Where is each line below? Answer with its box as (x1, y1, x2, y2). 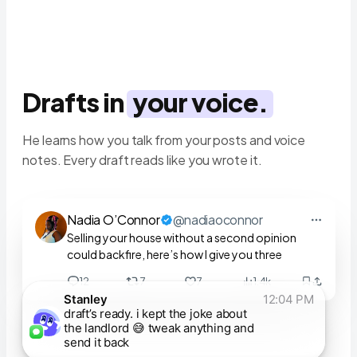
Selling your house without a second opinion (67, 230, 296, 245)
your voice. (132, 86, 268, 119)
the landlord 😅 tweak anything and (64, 320, 254, 336)
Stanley (64, 292, 108, 308)
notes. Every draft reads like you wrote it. (22, 151, 262, 169)
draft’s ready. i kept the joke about (64, 306, 247, 322)
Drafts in (22, 86, 128, 119)
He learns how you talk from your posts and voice (22, 131, 306, 149)
